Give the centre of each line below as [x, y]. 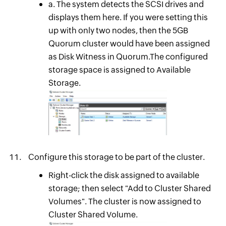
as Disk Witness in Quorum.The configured [128, 56]
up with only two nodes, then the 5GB [118, 30]
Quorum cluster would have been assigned [129, 43]
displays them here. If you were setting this [128, 17]
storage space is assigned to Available [119, 70]
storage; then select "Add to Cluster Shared [129, 188]
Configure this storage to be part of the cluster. [116, 157]
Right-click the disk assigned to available [124, 175]
